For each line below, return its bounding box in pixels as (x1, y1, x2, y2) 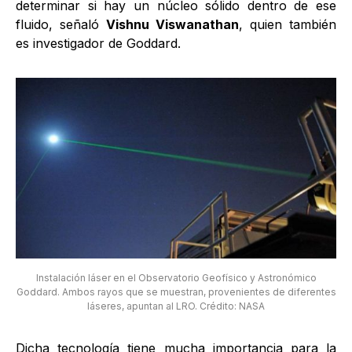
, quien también (239, 16, 336, 32)
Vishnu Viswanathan (106, 16, 239, 32)
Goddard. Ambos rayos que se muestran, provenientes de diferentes (16, 285, 336, 298)
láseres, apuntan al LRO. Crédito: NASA (87, 299, 265, 312)
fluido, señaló (16, 16, 106, 32)
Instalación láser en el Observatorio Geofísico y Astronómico (35, 271, 317, 284)
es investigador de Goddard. (16, 35, 181, 51)
